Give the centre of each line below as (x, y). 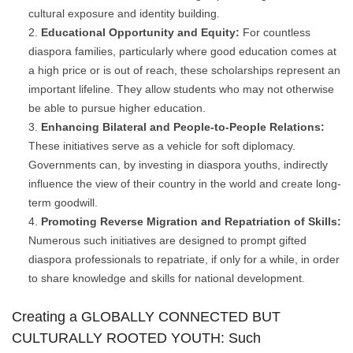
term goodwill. (63, 203)
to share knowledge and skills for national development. (167, 279)
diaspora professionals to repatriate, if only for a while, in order (184, 260)
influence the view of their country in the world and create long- (185, 184)
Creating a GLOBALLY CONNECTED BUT (146, 317)
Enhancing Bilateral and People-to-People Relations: (183, 127)
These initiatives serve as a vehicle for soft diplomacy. (162, 146)
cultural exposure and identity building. (124, 14)
